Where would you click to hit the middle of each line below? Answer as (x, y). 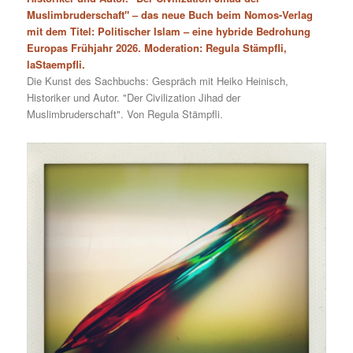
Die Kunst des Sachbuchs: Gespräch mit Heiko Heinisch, (158, 81)
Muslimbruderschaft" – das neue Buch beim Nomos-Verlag (170, 15)
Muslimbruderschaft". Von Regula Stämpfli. (125, 114)
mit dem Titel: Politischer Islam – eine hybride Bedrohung (169, 31)
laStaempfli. (56, 64)
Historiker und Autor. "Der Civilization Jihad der (134, 97)
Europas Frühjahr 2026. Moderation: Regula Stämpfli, (157, 48)
